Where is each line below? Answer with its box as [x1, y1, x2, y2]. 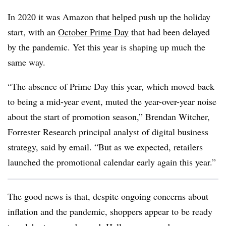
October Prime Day [58, 26, 129, 38]
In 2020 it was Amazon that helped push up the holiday [8, 11, 210, 23]
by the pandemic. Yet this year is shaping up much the [8, 41, 205, 53]
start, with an [8, 26, 58, 38]
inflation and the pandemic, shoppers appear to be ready [8, 205, 212, 217]
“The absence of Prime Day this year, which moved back [8, 80, 214, 92]
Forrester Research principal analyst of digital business [8, 126, 208, 138]
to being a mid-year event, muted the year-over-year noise [8, 95, 216, 107]
